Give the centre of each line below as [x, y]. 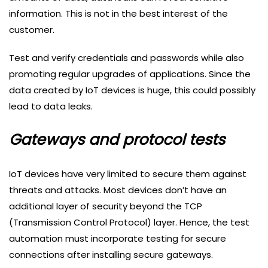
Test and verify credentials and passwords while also [127, 58]
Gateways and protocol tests [117, 140]
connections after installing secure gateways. [111, 255]
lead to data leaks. [52, 106]
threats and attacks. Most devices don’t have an [118, 190]
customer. [32, 30]
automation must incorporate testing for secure [118, 239]
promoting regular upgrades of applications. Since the [130, 74]
